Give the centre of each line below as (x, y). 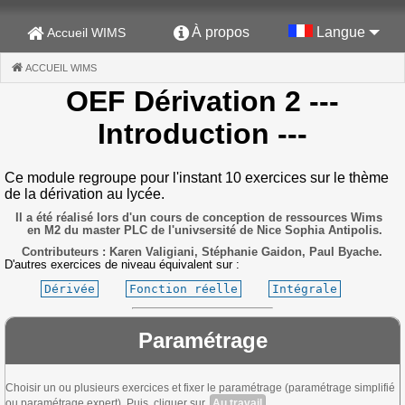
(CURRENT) (125, 68)
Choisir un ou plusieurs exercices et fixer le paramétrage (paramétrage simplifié (200, 387)
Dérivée (70, 288)
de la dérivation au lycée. (85, 193)
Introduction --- (202, 134)
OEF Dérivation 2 (184, 102)
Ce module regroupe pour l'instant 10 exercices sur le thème (197, 177)
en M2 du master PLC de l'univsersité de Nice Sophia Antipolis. (205, 230)
